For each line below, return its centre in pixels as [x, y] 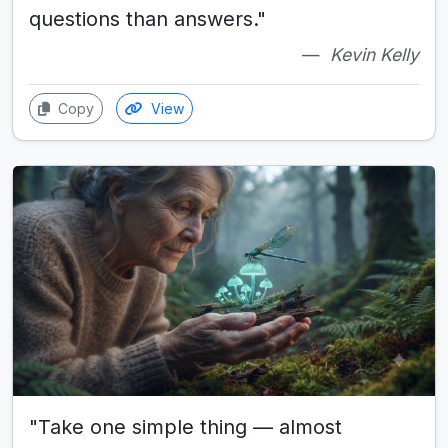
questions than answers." [147, 18]
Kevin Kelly [374, 54]
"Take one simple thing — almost [185, 426]
